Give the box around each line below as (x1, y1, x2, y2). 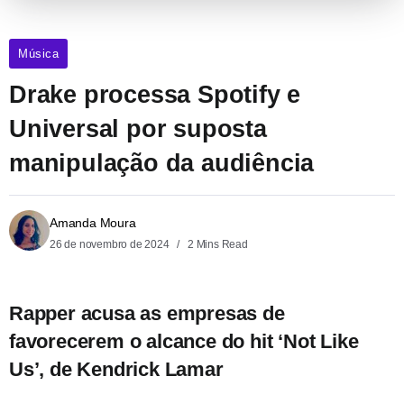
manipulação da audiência (9, 148, 315, 177)
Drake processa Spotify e (9, 79, 301, 108)
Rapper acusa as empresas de (9, 301, 285, 325)
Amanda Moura (50, 215, 136, 230)
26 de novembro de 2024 (50, 237, 172, 251)
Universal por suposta (9, 114, 267, 142)
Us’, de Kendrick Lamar (9, 357, 224, 381)
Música (18, 46, 59, 60)
